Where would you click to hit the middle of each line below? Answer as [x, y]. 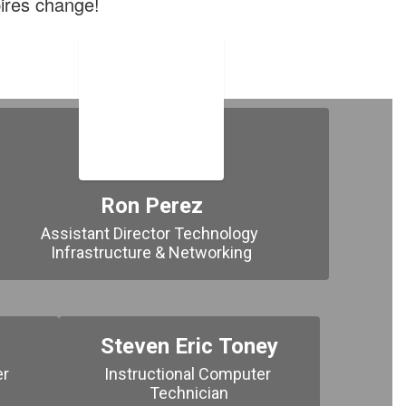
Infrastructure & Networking [152, 252]
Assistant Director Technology [150, 233]
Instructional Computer [187, 374]
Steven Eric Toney [189, 346]
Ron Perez [151, 206]
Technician [189, 393]
